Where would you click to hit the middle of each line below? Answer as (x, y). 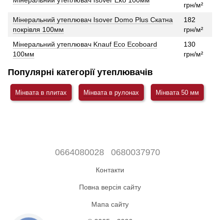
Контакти (110, 170)
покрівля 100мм (38, 30)
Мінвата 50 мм (177, 93)
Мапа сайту (110, 205)
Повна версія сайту (110, 187)
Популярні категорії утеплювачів (80, 72)
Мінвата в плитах (41, 93)
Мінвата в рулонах (111, 93)
